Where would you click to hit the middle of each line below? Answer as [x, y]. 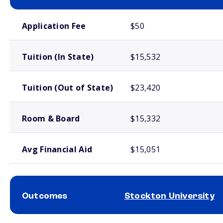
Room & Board [51, 118]
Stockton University [169, 196]
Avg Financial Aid [57, 149]
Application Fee [54, 26]
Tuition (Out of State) [68, 88]
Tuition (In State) [58, 57]
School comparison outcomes [45, 218]
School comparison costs [40, 13]
